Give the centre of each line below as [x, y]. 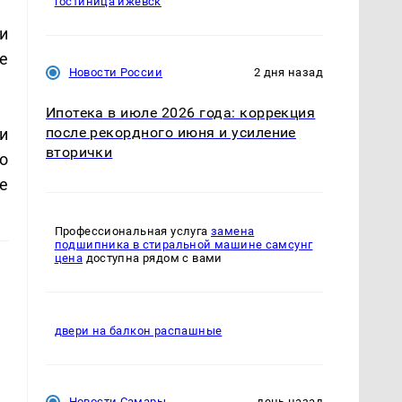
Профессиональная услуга [132, 232]
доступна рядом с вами [153, 258]
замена [232, 232]
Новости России [115, 73]
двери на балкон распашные [138, 331]
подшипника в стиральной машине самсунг [184, 245]
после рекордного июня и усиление [170, 133]
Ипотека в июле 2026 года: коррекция [180, 113]
